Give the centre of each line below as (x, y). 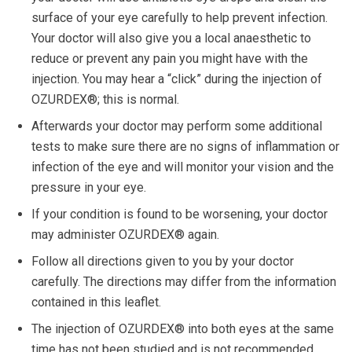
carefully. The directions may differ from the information (184, 281)
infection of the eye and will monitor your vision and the (183, 167)
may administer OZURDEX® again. (125, 234)
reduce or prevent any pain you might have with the (170, 58)
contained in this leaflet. (96, 302)
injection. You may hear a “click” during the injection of (177, 79)
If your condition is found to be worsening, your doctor (180, 214)
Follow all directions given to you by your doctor (163, 261)
